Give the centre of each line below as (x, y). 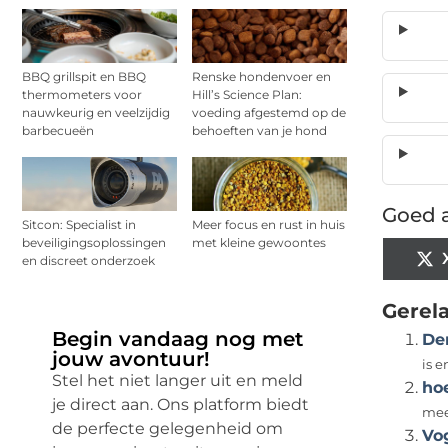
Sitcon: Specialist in (79, 225)
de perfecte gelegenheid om (167, 429)
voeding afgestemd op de (269, 113)
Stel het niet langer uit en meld (177, 381)
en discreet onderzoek (88, 261)
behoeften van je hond (259, 131)
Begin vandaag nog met (177, 339)
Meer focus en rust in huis (268, 225)
